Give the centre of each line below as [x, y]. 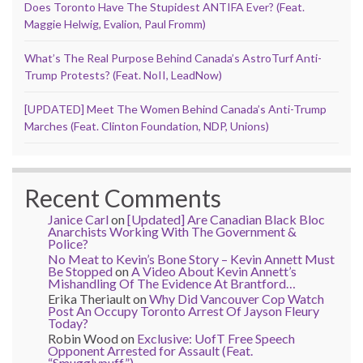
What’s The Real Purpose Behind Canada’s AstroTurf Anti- [173, 58]
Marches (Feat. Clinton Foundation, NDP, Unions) [147, 126]
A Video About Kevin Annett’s [214, 271]
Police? [68, 243]
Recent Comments [123, 197]
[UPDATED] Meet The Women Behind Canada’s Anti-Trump [175, 109]
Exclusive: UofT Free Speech [216, 338]
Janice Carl [78, 219]
